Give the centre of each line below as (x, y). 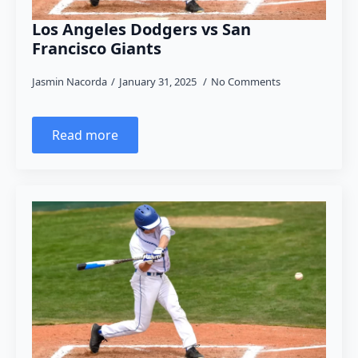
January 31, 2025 (159, 82)
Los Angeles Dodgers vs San (141, 29)
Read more (85, 135)
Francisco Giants (97, 48)
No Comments (246, 82)
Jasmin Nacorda (70, 82)
